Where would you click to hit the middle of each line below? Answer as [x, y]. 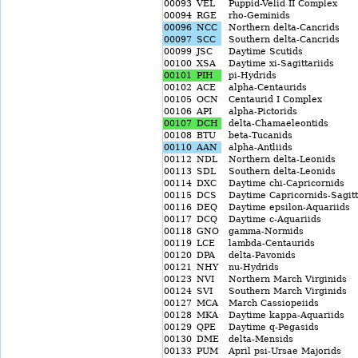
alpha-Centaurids [265, 88]
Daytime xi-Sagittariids [278, 64]
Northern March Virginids [284, 279]
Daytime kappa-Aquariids [283, 315]
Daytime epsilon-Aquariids [286, 207]
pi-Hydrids [249, 76]
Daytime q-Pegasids [270, 327]
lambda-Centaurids [268, 243]
